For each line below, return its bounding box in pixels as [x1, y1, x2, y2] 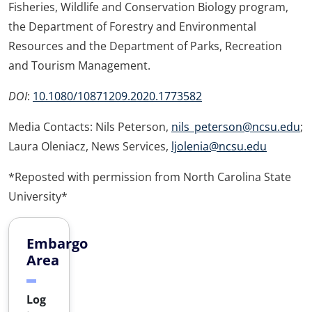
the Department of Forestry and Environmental [8, 19, 256, 34]
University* [8, 189, 68, 204]
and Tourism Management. [8, 58, 150, 73]
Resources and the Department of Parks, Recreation [8, 38, 282, 54]
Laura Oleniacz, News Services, [8, 139, 171, 154]
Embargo [26, 234, 88, 253]
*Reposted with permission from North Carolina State [8, 169, 291, 185]
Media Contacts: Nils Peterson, [8, 119, 171, 134]
